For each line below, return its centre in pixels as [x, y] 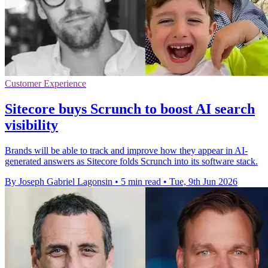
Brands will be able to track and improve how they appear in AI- [126, 151]
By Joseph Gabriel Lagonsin [59, 182]
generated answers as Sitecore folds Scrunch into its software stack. [131, 162]
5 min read [141, 182]
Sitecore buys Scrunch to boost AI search [130, 109]
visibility [31, 125]
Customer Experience [45, 84]
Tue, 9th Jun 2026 [203, 182]
